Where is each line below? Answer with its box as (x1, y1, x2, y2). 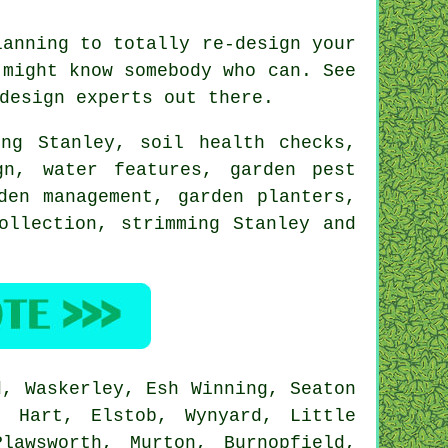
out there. (153, 87, 274, 108)
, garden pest (202, 159, 357, 180)
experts (76, 87, 153, 108)
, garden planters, (153, 186, 357, 207)
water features (42, 159, 203, 180)
